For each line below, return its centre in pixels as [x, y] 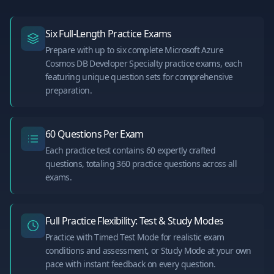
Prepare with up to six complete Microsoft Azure [135, 50]
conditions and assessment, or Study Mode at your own [148, 251]
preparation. [68, 91]
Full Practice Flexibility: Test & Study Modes [135, 221]
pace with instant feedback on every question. [131, 264]
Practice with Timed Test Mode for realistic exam [135, 237]
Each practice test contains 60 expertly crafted [131, 150]
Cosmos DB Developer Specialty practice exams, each [144, 64]
